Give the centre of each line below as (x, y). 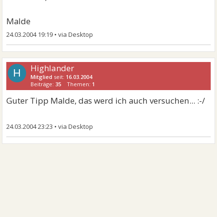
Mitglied (42, 77)
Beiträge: (43, 84)
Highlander (53, 68)
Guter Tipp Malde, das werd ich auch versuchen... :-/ (106, 101)
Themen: (80, 84)
